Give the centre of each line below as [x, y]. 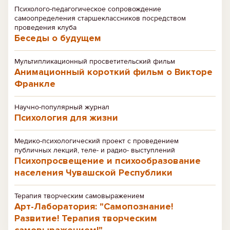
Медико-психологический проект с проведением [97, 141]
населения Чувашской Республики [93, 172]
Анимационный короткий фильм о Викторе [113, 72]
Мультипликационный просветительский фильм [95, 61]
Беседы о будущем [58, 38]
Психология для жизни [66, 118]
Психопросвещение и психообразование [108, 161]
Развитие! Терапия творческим [86, 218]
